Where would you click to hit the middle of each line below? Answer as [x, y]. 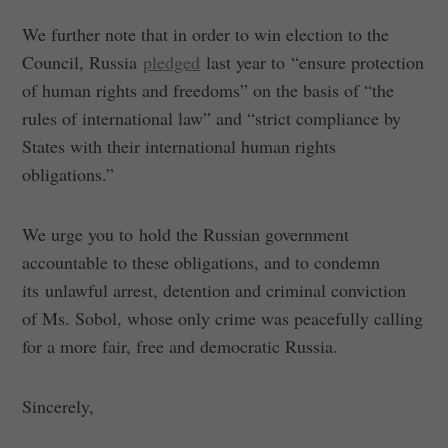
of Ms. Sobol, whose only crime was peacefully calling [223, 317]
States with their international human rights [179, 145]
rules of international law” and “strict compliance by [212, 117]
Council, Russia [83, 61]
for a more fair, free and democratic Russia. [180, 345]
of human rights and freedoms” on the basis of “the [208, 89]
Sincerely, [58, 405]
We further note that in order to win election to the [206, 33]
